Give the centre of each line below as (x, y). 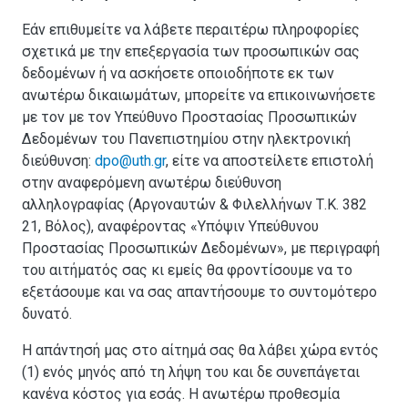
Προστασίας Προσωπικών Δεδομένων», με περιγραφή (201, 249)
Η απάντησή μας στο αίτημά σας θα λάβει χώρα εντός (200, 351)
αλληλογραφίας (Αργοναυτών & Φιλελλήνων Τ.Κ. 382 (194, 205)
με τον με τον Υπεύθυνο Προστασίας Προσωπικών (189, 117)
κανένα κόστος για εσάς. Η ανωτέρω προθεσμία (181, 394)
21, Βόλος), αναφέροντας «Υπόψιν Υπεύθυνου (170, 227)
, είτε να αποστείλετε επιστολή (270, 161)
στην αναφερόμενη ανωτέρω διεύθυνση (152, 183)
